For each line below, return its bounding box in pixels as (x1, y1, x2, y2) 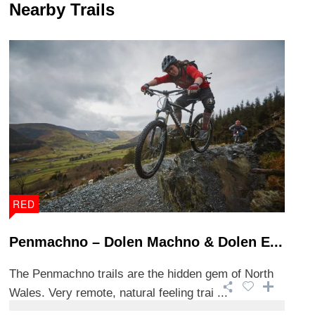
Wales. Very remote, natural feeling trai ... (9, 285, 228, 300)
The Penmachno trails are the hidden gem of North (9, 266, 274, 281)
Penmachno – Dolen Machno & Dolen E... (9, 233, 283, 250)
